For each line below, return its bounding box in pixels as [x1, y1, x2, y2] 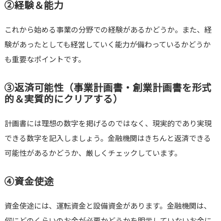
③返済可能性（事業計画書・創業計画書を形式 [4, 79, 212, 94]
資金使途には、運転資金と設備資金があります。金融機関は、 [4, 200, 211, 211]
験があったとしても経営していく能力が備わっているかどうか [4, 38, 211, 49]
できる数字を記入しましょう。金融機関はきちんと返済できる [4, 132, 211, 143]
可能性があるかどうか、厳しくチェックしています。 [4, 147, 182, 158]
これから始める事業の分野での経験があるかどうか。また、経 [4, 24, 212, 35]
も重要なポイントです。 [4, 53, 85, 64]
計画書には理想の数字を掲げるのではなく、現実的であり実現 [4, 117, 212, 128]
